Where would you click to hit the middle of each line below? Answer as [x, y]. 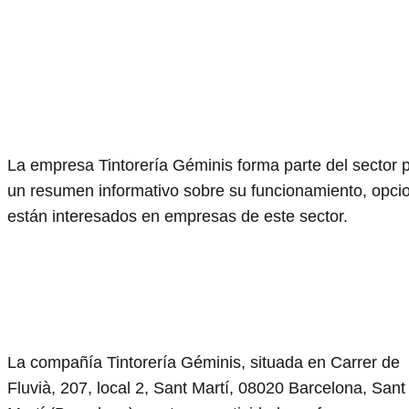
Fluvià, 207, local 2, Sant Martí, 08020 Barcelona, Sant [206, 388]
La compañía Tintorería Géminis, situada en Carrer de [204, 363]
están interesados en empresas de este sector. [178, 217]
